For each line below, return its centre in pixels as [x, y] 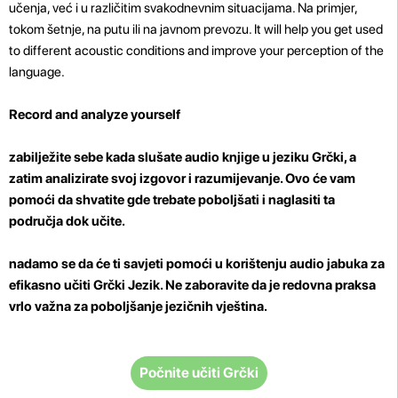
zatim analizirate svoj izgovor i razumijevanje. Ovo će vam [182, 178]
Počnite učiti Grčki [199, 372]
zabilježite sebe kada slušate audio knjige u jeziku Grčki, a [183, 157]
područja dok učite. [67, 221]
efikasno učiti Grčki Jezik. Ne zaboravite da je [146, 285]
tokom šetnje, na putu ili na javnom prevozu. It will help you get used [196, 29]
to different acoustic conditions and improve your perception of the [196, 50]
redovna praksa [329, 285]
